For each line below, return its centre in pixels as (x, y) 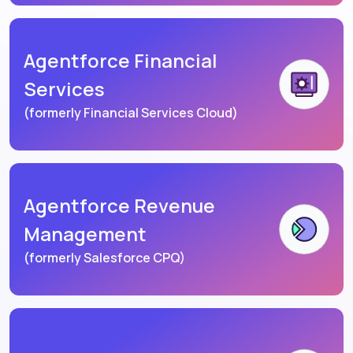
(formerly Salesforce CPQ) (104, 258)
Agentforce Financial (121, 61)
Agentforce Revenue (119, 206)
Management (85, 234)
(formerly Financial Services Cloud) (131, 113)
